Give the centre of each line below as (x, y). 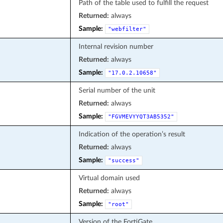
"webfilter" (127, 29)
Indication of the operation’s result (132, 134)
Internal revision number (116, 46)
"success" (123, 160)
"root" (118, 204)
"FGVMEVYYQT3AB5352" (141, 116)
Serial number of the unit (117, 90)
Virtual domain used (109, 178)
